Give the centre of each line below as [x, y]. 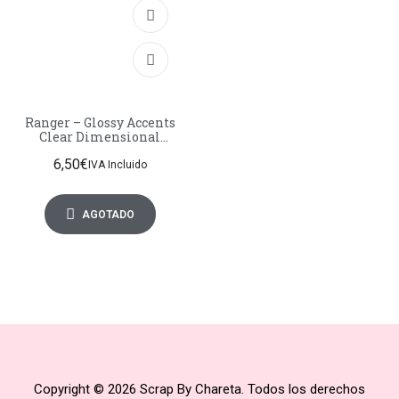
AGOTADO [108, 214]
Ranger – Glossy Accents [54, 123]
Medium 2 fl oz [100, 151]
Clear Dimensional [100, 137]
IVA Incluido [117, 164]
